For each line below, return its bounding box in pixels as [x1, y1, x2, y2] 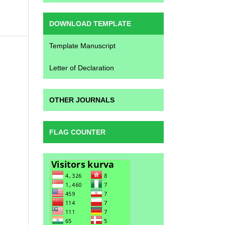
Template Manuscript [49, 41, 116, 50]
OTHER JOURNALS [49, 95, 115, 104]
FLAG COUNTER [49, 128, 105, 136]
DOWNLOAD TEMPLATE [49, 19, 131, 28]
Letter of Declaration [49, 63, 114, 72]
